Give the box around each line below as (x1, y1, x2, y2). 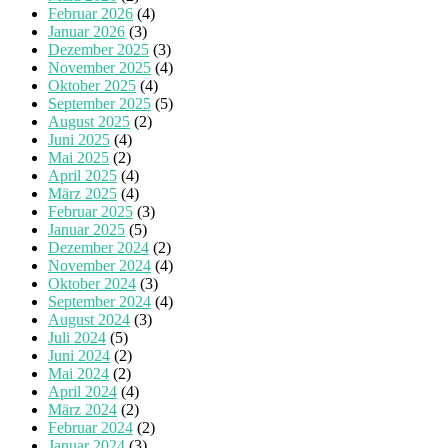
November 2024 (48, 256, 151, 274)
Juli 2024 (48, 328, 106, 346)
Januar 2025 (48, 220, 125, 238)
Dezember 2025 (48, 40, 149, 58)
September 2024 (48, 292, 151, 310)
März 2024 (48, 400, 117, 418)
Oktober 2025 (48, 76, 136, 94)
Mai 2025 (48, 148, 109, 166)
